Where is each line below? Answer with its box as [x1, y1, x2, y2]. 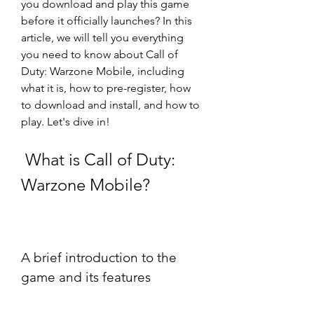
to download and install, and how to [21, 98, 200, 111]
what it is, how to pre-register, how [21, 81, 191, 95]
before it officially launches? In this [21, 14, 192, 27]
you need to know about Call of [21, 48, 178, 61]
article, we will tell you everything [21, 31, 184, 44]
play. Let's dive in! [21, 115, 110, 128]
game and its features [21, 269, 151, 285]
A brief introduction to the [21, 250, 177, 266]
